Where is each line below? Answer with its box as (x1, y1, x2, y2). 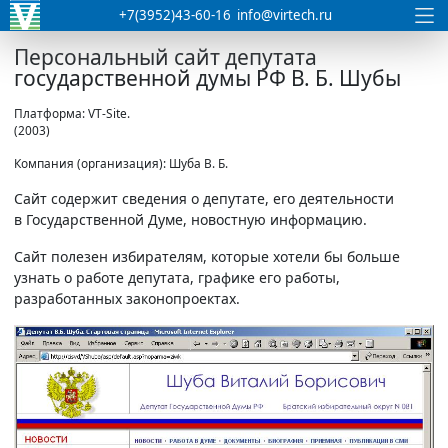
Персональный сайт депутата (14, 43, 317, 71)
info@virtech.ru (237, 6, 333, 24)
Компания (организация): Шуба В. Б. (14, 155, 228, 171)
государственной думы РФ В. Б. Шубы (14, 64, 401, 92)
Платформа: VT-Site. (14, 105, 130, 121)
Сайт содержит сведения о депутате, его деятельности (14, 189, 394, 208)
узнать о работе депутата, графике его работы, (14, 268, 340, 287)
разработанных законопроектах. (14, 289, 240, 308)
